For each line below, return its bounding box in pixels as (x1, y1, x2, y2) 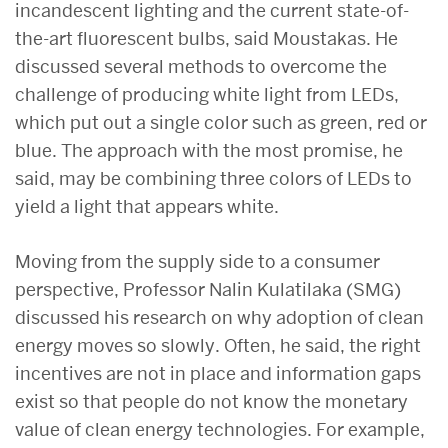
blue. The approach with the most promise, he (15, 138, 403, 162)
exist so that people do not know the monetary (15, 389, 408, 413)
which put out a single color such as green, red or (15, 110, 427, 134)
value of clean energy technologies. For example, (15, 417, 425, 441)
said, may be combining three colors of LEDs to (15, 166, 412, 190)
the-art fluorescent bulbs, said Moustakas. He (15, 26, 398, 50)
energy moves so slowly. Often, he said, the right (15, 333, 421, 357)
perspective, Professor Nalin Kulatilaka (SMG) (15, 277, 401, 301)
